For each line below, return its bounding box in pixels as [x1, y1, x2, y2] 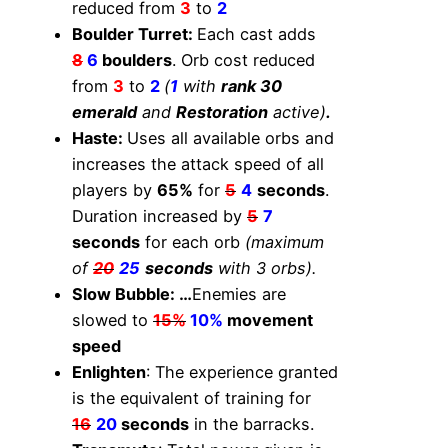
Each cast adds [197, 24, 316, 45]
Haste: [72, 128, 127, 149]
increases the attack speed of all [72, 154, 324, 175]
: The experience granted [146, 362, 338, 383]
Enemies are [192, 284, 286, 305]
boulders [98, 50, 172, 71]
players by [72, 180, 157, 201]
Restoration [176, 102, 268, 123]
